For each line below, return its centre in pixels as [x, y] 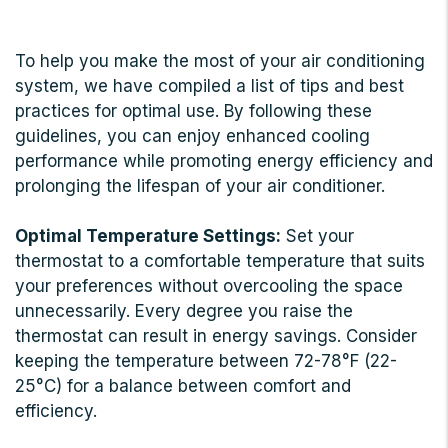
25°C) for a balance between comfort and [183, 386]
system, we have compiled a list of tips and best [209, 86]
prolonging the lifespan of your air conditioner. [200, 186]
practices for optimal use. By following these [193, 111]
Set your [317, 236]
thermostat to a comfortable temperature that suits [220, 261]
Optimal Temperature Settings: [148, 236]
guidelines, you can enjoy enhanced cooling [192, 136]
